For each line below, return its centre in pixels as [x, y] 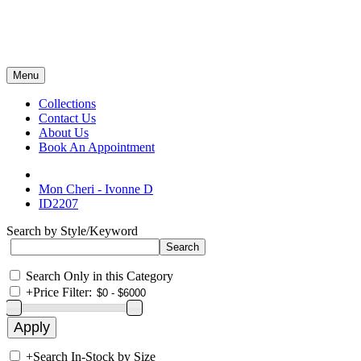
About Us [64, 133]
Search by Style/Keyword [72, 231]
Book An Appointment [97, 147]
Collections [67, 104]
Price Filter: [62, 292]
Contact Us [67, 118]
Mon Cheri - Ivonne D [96, 189]
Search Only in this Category [100, 276]
